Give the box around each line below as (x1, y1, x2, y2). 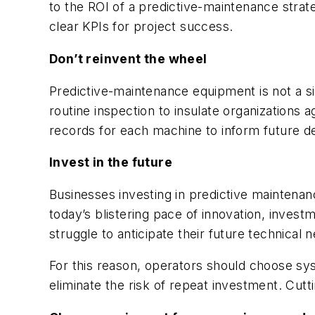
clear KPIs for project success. (49, 19, 237, 34)
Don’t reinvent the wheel (49, 51, 207, 66)
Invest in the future (49, 155, 172, 170)
